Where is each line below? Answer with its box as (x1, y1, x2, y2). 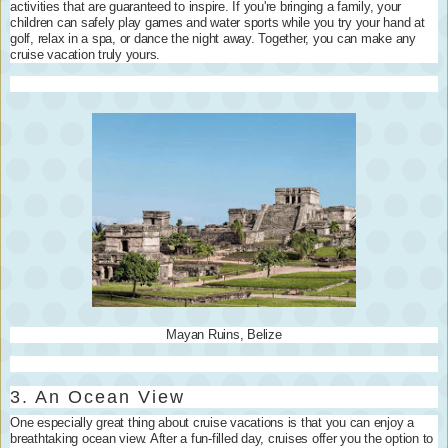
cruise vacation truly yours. (10, 47, 160, 63)
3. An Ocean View (10, 386, 185, 408)
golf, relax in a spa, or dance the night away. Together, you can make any (10, 31, 416, 47)
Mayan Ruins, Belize (166, 326, 282, 342)
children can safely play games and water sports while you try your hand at (10, 15, 425, 31)
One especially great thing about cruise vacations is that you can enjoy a (10, 414, 414, 430)
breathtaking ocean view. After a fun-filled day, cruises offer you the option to (10, 430, 433, 446)
